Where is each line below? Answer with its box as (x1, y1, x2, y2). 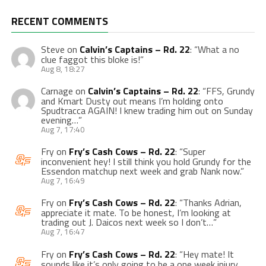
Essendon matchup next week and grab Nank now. (40, 164, 240, 179)
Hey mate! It (182, 246, 234, 261)
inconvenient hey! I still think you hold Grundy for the (40, 154, 251, 169)
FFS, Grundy (205, 84, 255, 99)
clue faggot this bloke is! (40, 52, 140, 66)
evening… (40, 113, 78, 128)
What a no (197, 42, 239, 56)
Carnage (40, 84, 73, 99)
